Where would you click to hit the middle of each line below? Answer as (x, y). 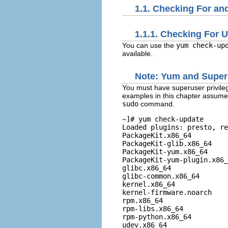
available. (137, 53)
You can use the (149, 45)
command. (156, 104)
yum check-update (171, 119)
